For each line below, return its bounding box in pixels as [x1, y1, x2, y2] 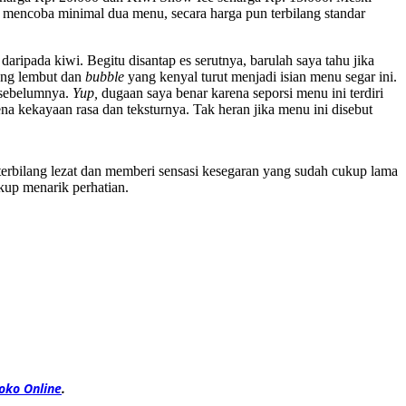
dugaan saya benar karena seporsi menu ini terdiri [101, 85, 383, 101]
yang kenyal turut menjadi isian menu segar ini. [128, 69, 397, 85]
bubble [85, 69, 128, 85]
